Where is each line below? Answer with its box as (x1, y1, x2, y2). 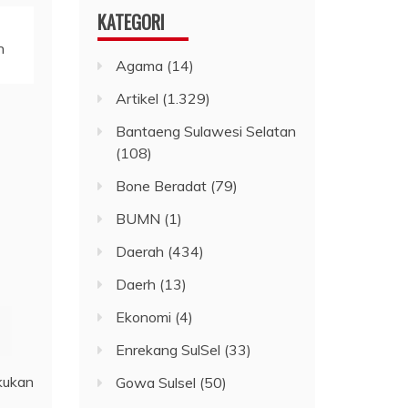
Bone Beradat (116, 176, 208, 195)
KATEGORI (97, 7, 166, 36)
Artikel (116, 88, 159, 107)
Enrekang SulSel (116, 340, 221, 359)
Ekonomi (116, 307, 172, 326)
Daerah (116, 241, 165, 260)
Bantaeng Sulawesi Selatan (116, 121, 297, 140)
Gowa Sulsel (116, 372, 197, 392)
